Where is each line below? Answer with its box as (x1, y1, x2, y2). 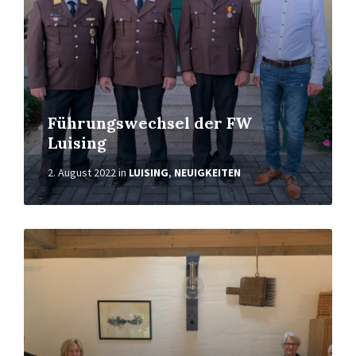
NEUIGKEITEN (174, 165, 241, 180)
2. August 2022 (48, 165, 116, 180)
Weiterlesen (23, 227, 89, 243)
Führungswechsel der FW (48, 113, 252, 133)
